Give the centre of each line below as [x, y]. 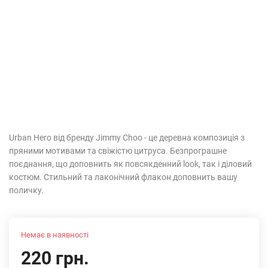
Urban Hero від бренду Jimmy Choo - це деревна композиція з [127, 138]
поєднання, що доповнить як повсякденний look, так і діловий [130, 164]
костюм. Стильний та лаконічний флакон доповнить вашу [123, 177]
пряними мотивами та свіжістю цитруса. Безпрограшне [118, 151]
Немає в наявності [55, 235]
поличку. [26, 190]
